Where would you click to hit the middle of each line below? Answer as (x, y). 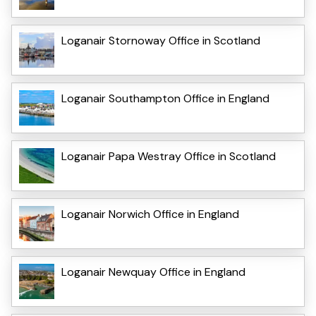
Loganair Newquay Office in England (153, 272)
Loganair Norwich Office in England (150, 214)
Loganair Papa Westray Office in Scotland (169, 156)
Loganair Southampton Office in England (165, 98)
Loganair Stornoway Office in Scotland (161, 40)
